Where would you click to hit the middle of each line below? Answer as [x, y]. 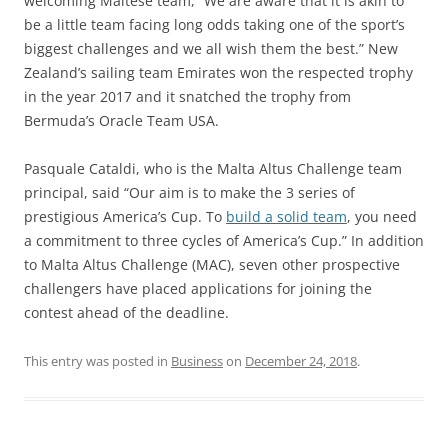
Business [197, 361]
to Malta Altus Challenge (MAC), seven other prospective [212, 265]
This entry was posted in [97, 361]
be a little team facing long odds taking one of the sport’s [214, 25]
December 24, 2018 [301, 361]
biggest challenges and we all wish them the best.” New [211, 49]
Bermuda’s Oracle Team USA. [121, 121]
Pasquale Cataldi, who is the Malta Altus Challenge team [213, 169]
